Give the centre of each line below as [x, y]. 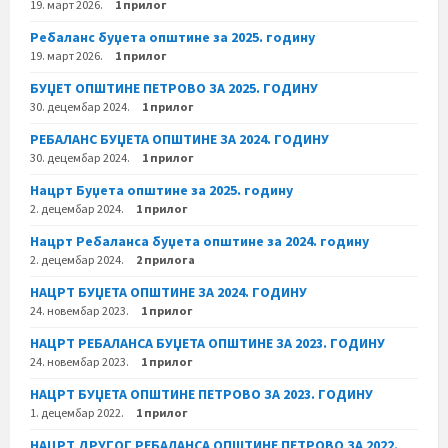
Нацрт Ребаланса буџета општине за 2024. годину [199, 240]
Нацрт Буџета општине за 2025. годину [161, 189]
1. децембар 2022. [77, 412]
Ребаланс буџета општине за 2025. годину [172, 36]
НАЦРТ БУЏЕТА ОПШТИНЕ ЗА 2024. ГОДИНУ [168, 291]
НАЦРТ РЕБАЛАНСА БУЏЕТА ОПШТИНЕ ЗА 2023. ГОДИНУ [207, 342]
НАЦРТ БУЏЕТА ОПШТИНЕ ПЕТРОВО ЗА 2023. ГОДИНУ [201, 393]
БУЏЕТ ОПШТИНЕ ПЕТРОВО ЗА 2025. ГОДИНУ [174, 87]
